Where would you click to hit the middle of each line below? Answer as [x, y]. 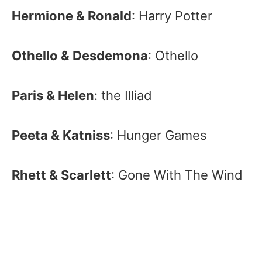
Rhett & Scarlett [61, 175]
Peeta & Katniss [61, 135]
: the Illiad [123, 95]
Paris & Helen [53, 95]
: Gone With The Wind [177, 175]
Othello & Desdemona [80, 56]
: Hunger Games [158, 135]
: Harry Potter [172, 16]
